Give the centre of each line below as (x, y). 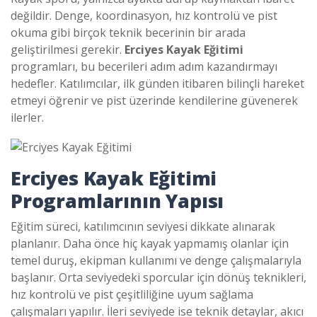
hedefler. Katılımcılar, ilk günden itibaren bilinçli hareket (157, 83)
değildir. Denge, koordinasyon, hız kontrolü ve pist (144, 16)
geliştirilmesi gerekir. (68, 50)
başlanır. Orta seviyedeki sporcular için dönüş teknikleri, (158, 277)
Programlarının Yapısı (117, 201)
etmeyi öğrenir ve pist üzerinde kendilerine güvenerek (154, 100)
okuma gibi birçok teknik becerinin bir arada (128, 33)
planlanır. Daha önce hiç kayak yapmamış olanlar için (150, 243)
